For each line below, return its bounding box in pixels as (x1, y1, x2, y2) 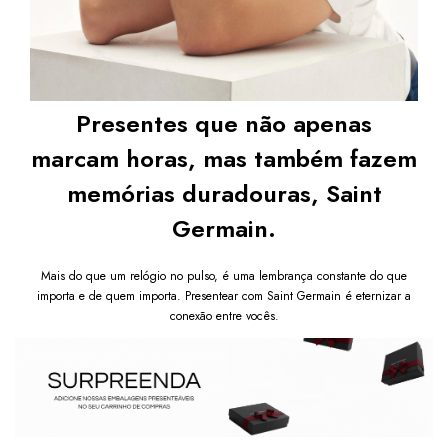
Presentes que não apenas (76, 106, 372, 142)
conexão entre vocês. (169, 307, 279, 326)
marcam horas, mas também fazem (31, 141, 417, 177)
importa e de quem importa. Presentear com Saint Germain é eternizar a (37, 287, 411, 306)
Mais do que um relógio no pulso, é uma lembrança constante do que (41, 267, 407, 286)
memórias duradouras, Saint (66, 176, 382, 212)
